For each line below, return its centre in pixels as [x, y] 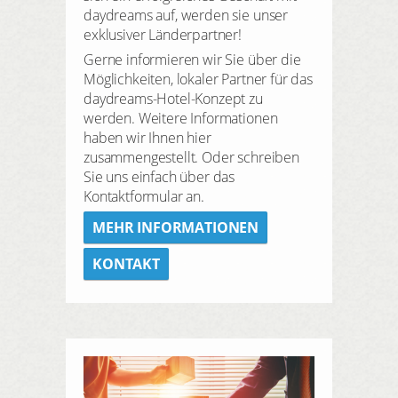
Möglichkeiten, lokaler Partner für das [198, 79]
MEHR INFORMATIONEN [176, 227]
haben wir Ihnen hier [147, 137]
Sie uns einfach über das [159, 176]
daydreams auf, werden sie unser [186, 15]
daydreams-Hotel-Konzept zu [173, 98]
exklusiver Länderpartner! [163, 34]
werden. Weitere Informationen [181, 118]
